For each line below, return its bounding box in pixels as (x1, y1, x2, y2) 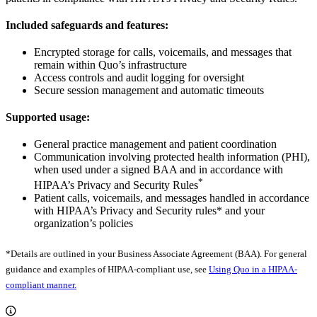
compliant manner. (6, 279, 76, 291)
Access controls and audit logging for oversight (34, 71, 244, 83)
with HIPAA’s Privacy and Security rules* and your (34, 204, 265, 217)
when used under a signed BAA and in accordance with (34, 163, 283, 175)
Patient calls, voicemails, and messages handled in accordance (34, 192, 309, 204)
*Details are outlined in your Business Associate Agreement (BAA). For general (6, 248, 307, 260)
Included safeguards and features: (6, 18, 168, 31)
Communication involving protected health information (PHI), (34, 150, 310, 163)
